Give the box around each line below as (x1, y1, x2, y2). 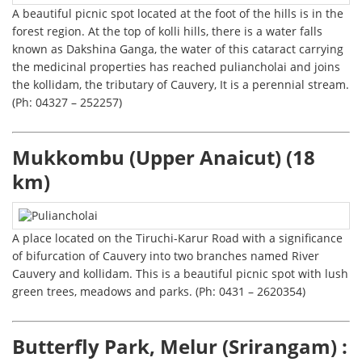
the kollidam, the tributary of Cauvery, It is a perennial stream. (12, 77, 350, 93)
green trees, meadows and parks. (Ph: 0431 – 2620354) (12, 284, 306, 300)
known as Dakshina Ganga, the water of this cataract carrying (12, 41, 344, 57)
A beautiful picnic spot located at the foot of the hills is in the (12, 6, 344, 22)
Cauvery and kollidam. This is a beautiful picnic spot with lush (12, 266, 349, 282)
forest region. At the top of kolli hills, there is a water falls (12, 23, 323, 40)
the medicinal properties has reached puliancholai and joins (12, 59, 341, 75)
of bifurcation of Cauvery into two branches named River (12, 248, 320, 264)
